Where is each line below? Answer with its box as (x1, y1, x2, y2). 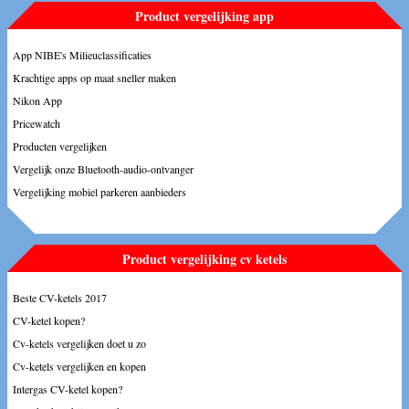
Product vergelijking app (135, 6, 274, 26)
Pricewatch (13, 116, 60, 131)
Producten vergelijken (13, 139, 107, 153)
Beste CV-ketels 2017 (13, 290, 107, 305)
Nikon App (13, 93, 62, 108)
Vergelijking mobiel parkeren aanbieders (13, 184, 186, 199)
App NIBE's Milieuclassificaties (13, 47, 152, 62)
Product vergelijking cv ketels (122, 249, 287, 268)
